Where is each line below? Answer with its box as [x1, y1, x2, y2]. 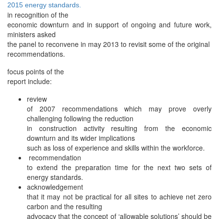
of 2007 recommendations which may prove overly [27, 103, 212, 113]
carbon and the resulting [27, 201, 102, 211]
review [27, 93, 47, 104]
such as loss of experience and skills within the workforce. [27, 142, 205, 153]
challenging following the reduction [27, 113, 133, 123]
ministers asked [7, 29, 56, 39]
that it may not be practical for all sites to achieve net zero [27, 191, 212, 201]
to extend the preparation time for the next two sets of [27, 162, 212, 172]
